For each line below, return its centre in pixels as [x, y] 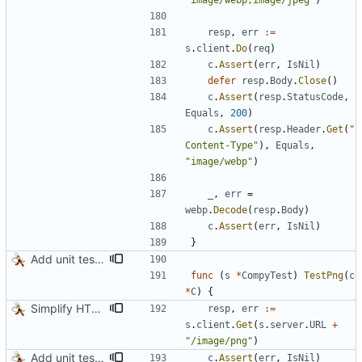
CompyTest [267, 276]
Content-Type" [222, 146]
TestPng [324, 276]
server [287, 325]
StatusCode [315, 97]
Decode [230, 210]
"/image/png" [219, 341]
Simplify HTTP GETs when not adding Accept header [96, 309]
